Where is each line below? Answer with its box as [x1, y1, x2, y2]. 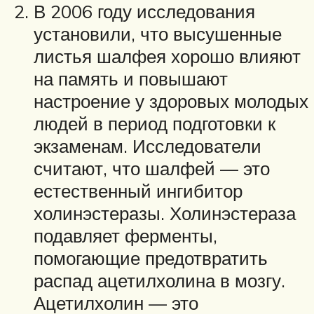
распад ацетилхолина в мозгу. [34, 269, 285, 292]
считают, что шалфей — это [34, 157, 270, 180]
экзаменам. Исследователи [34, 135, 261, 158]
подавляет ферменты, [34, 224, 217, 247]
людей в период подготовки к [34, 112, 275, 135]
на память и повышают [34, 67, 228, 90]
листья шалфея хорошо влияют [34, 45, 301, 68]
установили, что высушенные [34, 22, 282, 46]
